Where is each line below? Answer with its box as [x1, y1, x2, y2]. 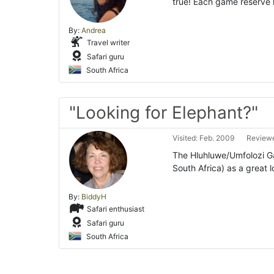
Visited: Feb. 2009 [172, 133, 235, 143]
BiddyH [81, 192, 106, 201]
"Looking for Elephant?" [69, 102, 258, 123]
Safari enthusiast [85, 204, 144, 213]
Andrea [81, 26, 106, 35]
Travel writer [85, 37, 130, 47]
